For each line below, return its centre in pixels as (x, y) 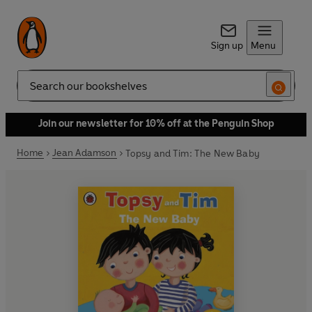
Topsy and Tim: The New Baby (192, 153)
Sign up (227, 46)
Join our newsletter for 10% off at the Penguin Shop (156, 124)
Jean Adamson (84, 153)
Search (32, 91)
